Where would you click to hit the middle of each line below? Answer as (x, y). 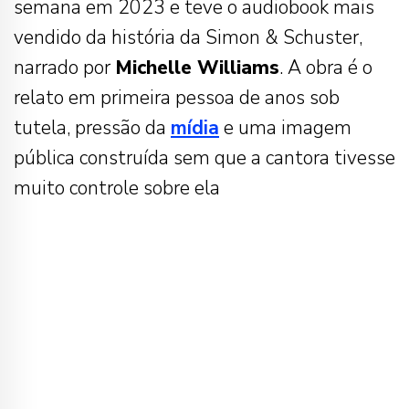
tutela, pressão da (92, 128)
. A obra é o (326, 68)
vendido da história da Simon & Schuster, (188, 38)
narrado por (64, 68)
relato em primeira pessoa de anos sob (177, 98)
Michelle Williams (197, 68)
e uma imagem (285, 128)
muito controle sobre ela (117, 189)
